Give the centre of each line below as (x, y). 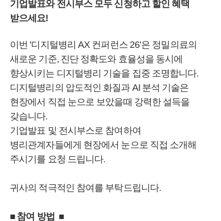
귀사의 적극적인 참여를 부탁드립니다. (86, 188)
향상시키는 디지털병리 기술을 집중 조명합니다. (104, 73)
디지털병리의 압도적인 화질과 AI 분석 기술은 (99, 88)
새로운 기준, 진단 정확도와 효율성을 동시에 (96, 59)
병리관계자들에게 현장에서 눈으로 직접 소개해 (103, 145)
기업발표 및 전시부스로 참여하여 (75, 130)
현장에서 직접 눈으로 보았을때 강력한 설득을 (100, 102)
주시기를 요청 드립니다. (58, 159)
